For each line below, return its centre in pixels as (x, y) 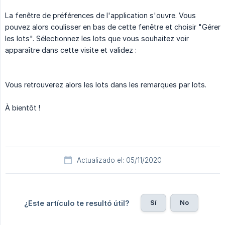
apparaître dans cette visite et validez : (71, 50)
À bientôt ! (23, 108)
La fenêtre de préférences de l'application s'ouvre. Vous (100, 15)
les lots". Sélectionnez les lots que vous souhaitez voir (97, 38)
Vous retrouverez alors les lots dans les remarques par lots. (106, 85)
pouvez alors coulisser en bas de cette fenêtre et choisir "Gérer (113, 27)
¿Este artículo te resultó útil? (77, 203)
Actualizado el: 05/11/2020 (119, 160)
